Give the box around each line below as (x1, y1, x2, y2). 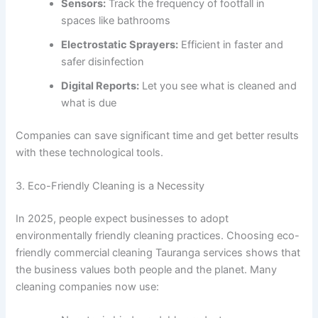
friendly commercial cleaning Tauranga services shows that (16, 246, 301, 260)
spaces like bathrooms (61, 14, 171, 28)
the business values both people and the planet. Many (16, 263, 278, 277)
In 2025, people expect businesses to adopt (16, 212, 229, 226)
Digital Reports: (61, 79, 140, 93)
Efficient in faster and (178, 38, 284, 52)
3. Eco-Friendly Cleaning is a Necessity (16, 180, 205, 193)
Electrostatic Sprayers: (61, 38, 179, 52)
